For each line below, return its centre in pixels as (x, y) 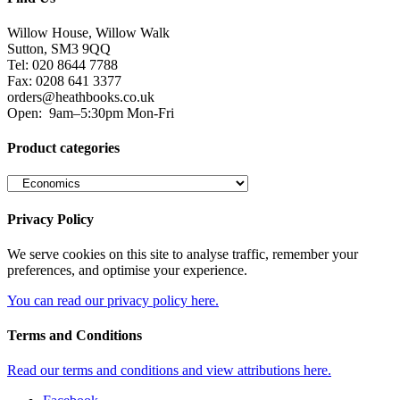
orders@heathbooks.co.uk (81, 96)
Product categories (63, 148)
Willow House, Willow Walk (88, 32)
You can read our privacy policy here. (113, 300)
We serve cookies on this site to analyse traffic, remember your (183, 254)
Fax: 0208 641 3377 (64, 80)
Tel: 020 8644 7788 (62, 64)
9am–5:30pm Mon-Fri (110, 112)
